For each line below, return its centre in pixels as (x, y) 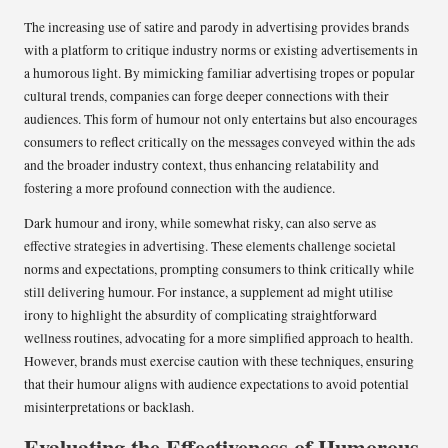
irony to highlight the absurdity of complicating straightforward (200, 314)
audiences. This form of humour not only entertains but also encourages (220, 118)
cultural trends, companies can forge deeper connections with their (206, 95)
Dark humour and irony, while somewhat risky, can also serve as (200, 222)
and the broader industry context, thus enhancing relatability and (201, 164)
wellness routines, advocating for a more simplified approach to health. (218, 337)
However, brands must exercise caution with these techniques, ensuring (219, 360)
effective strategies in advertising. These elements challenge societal (210, 245)
